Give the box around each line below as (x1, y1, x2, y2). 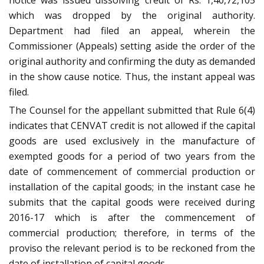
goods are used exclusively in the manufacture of (9, 134, 255, 148)
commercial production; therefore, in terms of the (9, 226, 255, 240)
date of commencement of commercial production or (9, 165, 255, 179)
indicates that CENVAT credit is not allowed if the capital (9, 119, 255, 133)
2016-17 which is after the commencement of (9, 211, 255, 225)
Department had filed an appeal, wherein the (9, 24, 255, 38)
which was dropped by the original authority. (9, 9, 255, 22)
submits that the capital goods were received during (9, 196, 255, 209)
